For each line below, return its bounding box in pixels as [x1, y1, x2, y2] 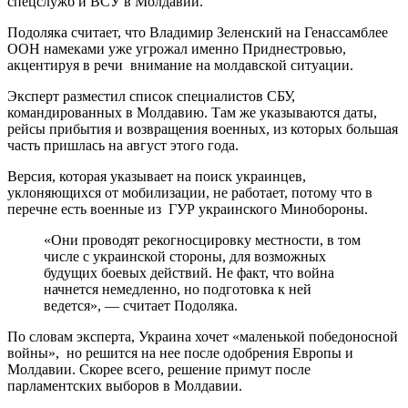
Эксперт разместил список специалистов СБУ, [7, 87, 295, 104]
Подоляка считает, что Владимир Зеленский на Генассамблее [7, 24, 388, 40]
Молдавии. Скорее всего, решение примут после [7, 361, 311, 377]
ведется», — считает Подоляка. [44, 297, 238, 313]
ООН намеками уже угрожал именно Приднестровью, [7, 40, 346, 56]
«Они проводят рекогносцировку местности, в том [44, 231, 361, 248]
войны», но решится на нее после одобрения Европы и [7, 344, 353, 361]
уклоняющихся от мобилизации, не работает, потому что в [7, 184, 372, 200]
